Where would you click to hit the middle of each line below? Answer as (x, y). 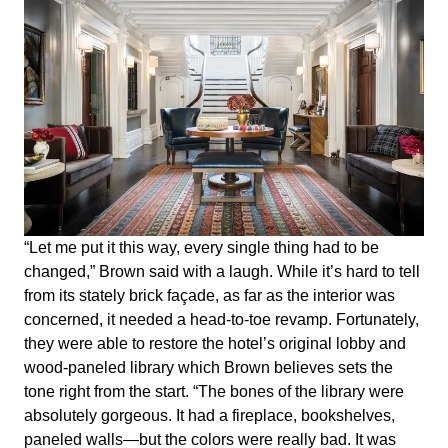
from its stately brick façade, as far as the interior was (209, 295)
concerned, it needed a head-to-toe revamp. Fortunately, (221, 319)
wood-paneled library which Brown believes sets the (208, 367)
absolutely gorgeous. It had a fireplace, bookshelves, (209, 415)
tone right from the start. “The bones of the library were (214, 391)
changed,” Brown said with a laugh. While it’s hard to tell (222, 271)
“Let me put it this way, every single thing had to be (201, 247)
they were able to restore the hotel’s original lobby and (215, 343)
